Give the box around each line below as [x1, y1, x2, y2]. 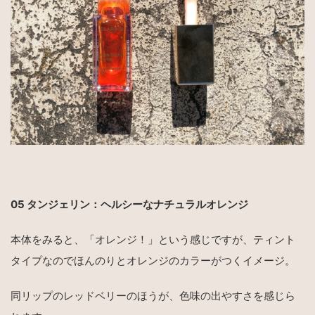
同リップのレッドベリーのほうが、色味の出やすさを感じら [11, 288, 295, 302]
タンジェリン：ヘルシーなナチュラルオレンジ [27, 197, 248, 211]
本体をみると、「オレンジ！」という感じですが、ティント [11, 232, 295, 246]
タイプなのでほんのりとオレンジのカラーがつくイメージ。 [11, 253, 295, 267]
